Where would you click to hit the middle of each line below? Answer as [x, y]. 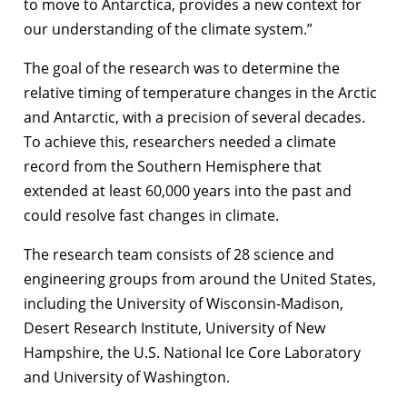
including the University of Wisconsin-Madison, [184, 303]
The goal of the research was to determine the [182, 68]
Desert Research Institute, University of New [174, 328]
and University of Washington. [127, 377]
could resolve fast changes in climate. [151, 215]
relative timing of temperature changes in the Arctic [200, 92]
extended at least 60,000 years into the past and [188, 190]
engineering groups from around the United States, [200, 278]
